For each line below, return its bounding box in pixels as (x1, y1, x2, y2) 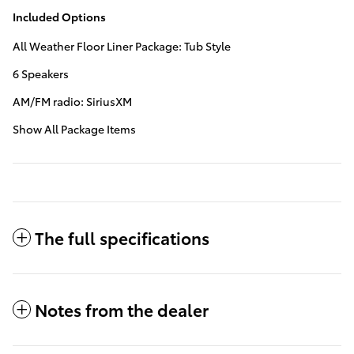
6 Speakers (13, 66, 69, 82)
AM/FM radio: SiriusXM (13, 93, 132, 110)
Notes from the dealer (35, 298, 209, 322)
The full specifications (35, 226, 209, 250)
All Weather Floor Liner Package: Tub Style (13, 38, 231, 55)
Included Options (13, 9, 106, 25)
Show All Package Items (13, 121, 136, 137)
